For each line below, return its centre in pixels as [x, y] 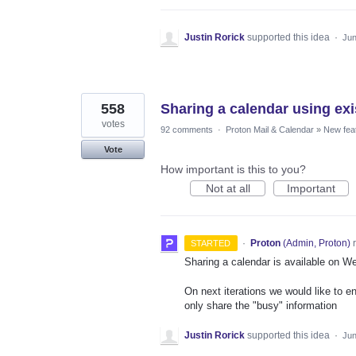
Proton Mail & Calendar [270, 130]
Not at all [228, 189]
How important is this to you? [233, 170]
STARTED [211, 244]
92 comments [187, 130]
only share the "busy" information [261, 305]
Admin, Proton [316, 244]
